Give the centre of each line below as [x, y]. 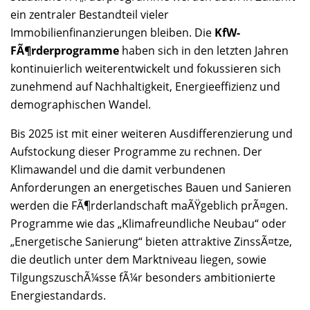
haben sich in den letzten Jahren [204, 51]
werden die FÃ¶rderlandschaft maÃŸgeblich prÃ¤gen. [149, 206]
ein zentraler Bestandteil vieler [90, 15]
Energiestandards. [58, 296]
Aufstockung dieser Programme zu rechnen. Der [136, 152]
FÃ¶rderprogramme [65, 51]
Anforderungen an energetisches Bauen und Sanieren [151, 188]
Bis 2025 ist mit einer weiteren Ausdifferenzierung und [152, 134]
